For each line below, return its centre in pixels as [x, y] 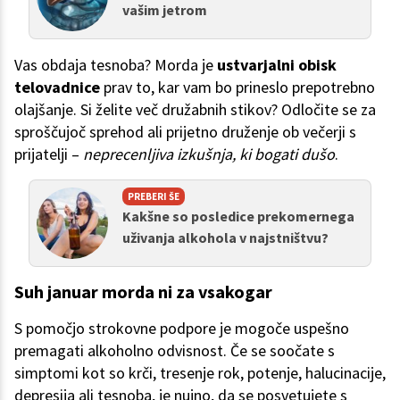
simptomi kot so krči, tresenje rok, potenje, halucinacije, [200, 373]
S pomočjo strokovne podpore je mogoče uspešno [182, 329]
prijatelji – [49, 154]
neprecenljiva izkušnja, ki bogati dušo [209, 154]
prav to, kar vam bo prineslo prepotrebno [237, 87]
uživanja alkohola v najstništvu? [225, 238]
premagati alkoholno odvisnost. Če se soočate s [175, 351]
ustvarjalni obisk [277, 65]
